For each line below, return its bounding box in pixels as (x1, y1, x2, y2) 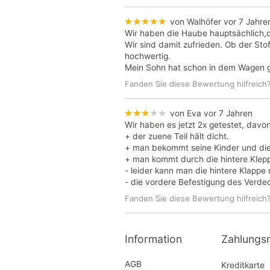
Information (125, 233, 182, 246)
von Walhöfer (167, 16, 224, 27)
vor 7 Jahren (203, 108, 253, 118)
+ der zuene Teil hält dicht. (125, 131, 229, 141)
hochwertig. (125, 51, 171, 61)
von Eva (167, 108, 204, 118)
